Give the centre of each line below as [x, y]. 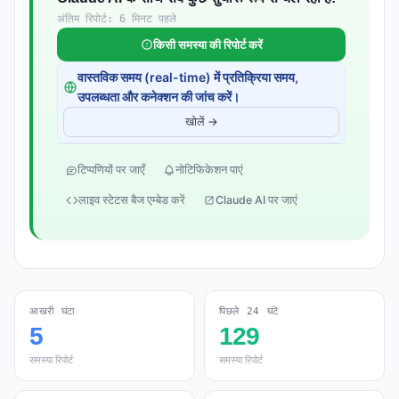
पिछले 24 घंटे [249, 311]
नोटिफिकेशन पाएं [209, 170]
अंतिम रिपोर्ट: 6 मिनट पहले [117, 19]
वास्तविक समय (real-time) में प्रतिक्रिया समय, [188, 77]
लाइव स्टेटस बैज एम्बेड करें [132, 200]
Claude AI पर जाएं [256, 200]
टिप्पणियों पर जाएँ [111, 170]
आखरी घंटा [52, 311]
